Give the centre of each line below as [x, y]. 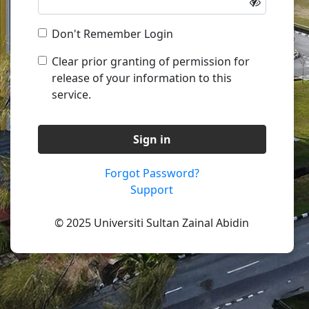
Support [152, 189]
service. [71, 94]
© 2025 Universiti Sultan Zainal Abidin [152, 222]
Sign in [152, 139]
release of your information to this [142, 78]
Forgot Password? [152, 173]
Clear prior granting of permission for [151, 61]
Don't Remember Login [112, 33]
